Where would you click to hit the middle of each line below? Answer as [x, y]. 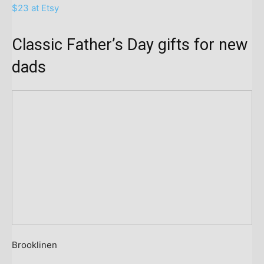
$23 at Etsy [35, 8]
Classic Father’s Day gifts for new [130, 44]
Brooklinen [34, 245]
